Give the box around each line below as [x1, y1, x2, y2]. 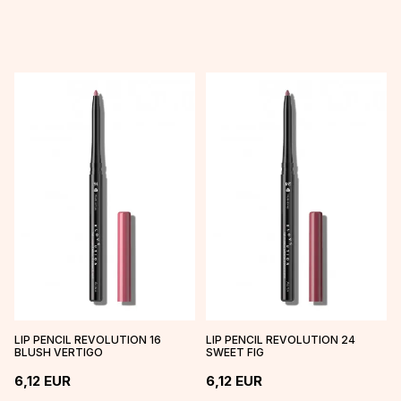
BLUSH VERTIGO [14, 345, 103, 359]
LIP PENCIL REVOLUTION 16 [14, 332, 161, 346]
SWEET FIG [206, 345, 264, 359]
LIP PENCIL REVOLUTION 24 [206, 332, 355, 346]
